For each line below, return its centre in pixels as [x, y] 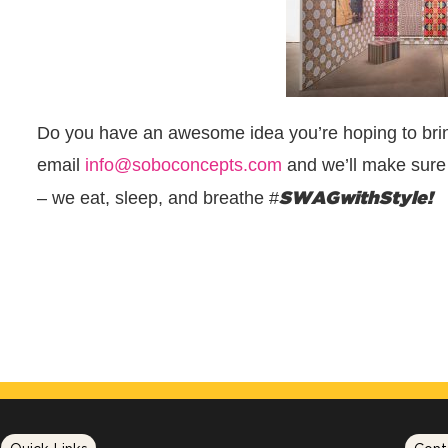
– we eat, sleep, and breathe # [157, 198]
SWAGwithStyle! [355, 197]
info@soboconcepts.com [183, 165]
